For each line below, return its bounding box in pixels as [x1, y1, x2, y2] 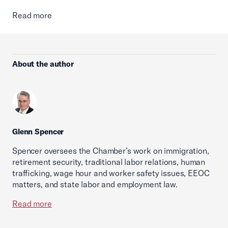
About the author [12, 59, 74, 69]
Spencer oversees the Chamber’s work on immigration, [12, 146, 209, 156]
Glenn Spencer [12, 127, 64, 136]
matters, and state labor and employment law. [12, 179, 178, 189]
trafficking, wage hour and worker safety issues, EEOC [12, 168, 210, 178]
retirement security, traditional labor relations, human [12, 157, 206, 167]
